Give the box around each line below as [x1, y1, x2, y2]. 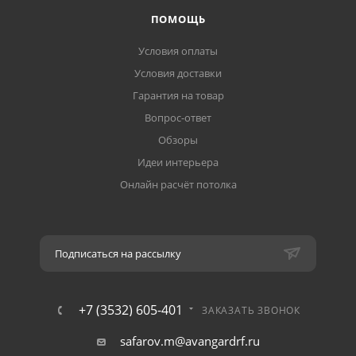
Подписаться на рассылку [55, 246, 181, 261]
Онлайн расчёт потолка [119, 177, 237, 192]
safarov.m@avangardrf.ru [119, 333, 260, 350]
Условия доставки [134, 66, 222, 81]
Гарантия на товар [132, 88, 224, 103]
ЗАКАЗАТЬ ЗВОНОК [202, 304, 300, 318]
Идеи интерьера [137, 155, 219, 170]
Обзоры [158, 133, 198, 148]
